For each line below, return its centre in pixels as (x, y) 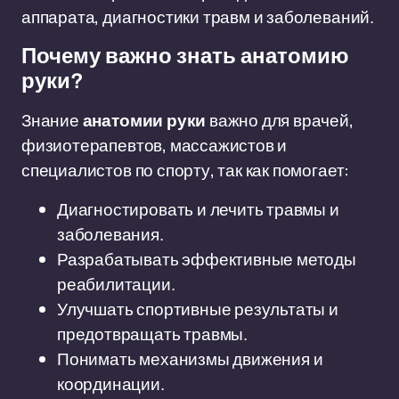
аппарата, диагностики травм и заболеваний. (198, 17)
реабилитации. (116, 284)
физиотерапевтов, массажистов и (155, 145)
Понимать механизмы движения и (190, 359)
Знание (52, 120)
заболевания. (110, 234)
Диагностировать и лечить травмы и (198, 209)
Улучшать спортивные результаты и (198, 309)
